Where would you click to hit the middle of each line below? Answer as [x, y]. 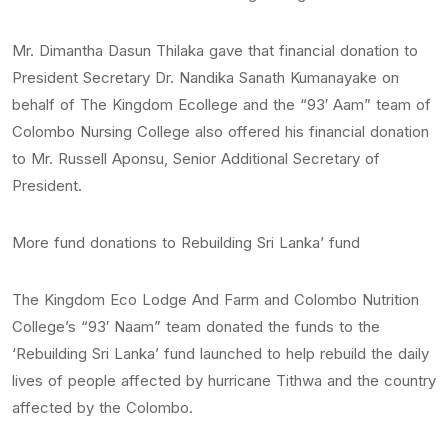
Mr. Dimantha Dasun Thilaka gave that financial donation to [215, 50]
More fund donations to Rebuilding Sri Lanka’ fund [186, 242]
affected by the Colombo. [102, 407]
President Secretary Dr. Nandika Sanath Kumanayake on [205, 77]
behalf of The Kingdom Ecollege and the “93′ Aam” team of [221, 104]
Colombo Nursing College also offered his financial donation [220, 131]
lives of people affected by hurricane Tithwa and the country [224, 380]
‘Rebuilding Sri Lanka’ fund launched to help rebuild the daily [220, 353]
